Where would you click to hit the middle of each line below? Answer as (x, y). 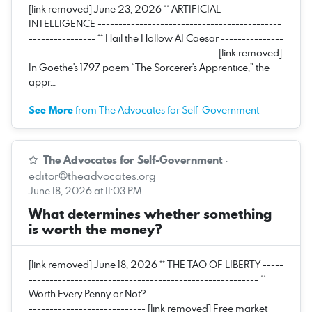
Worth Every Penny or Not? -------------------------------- (155, 293)
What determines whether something (150, 213)
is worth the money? (95, 229)
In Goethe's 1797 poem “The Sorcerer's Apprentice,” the (149, 67)
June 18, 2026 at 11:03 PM (85, 190)
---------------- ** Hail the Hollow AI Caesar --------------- (156, 38)
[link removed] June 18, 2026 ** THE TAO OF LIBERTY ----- (156, 264)
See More (51, 110)
